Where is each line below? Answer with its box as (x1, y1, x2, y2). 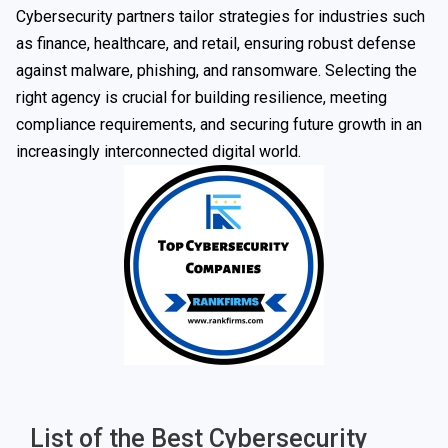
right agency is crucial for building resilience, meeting (16, 88, 387, 107)
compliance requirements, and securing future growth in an (16, 115, 422, 134)
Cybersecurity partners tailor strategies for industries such (16, 7, 425, 26)
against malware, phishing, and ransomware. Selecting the (16, 61, 417, 80)
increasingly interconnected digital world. (16, 142, 301, 161)
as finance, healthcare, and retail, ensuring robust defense (16, 34, 416, 53)
